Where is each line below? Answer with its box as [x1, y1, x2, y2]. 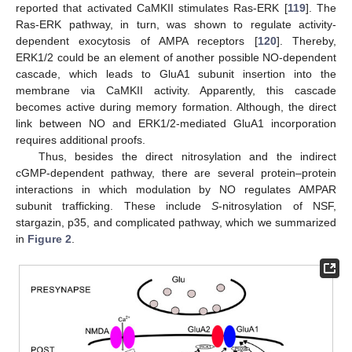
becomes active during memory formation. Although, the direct [16, 100, 336, 113]
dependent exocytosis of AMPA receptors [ [16, 34, 258, 47]
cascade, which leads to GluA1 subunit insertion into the [16, 67, 336, 80]
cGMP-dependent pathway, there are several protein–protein [16, 166, 336, 179]
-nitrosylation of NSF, [218, 199, 337, 212]
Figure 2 [27, 232, 71, 245]
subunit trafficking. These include [16, 199, 212, 212]
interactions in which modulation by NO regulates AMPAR [16, 182, 336, 196]
